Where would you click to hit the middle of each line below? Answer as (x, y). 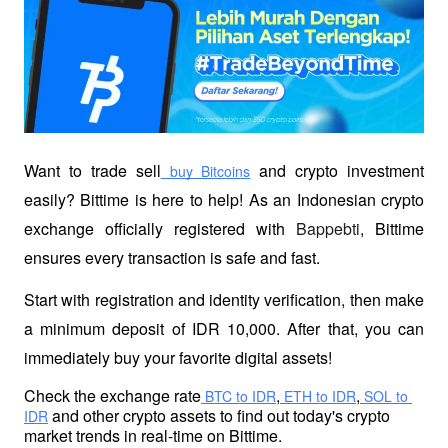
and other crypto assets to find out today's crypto (219, 415)
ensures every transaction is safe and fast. (172, 257)
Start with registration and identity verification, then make (224, 300)
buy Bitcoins (205, 171)
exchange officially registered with (160, 228)
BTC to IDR (238, 395)
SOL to (384, 395)
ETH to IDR (318, 395)
